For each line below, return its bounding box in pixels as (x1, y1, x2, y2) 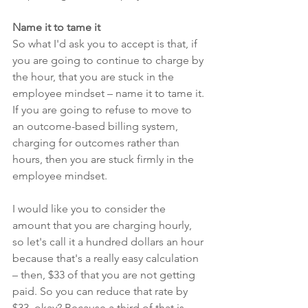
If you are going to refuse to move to (12, 102, 195, 116)
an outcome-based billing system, (12, 119, 181, 133)
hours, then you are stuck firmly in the (12, 152, 197, 166)
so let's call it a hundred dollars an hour (12, 234, 206, 248)
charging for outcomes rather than (12, 135, 182, 149)
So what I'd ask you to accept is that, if (12, 36, 200, 50)
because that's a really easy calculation (12, 251, 201, 265)
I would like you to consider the (12, 201, 168, 215)
